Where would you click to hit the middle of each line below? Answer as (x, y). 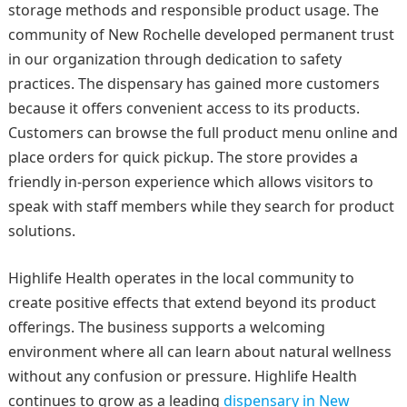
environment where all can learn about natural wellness (199, 351)
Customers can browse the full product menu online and (203, 132)
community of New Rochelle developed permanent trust (201, 34)
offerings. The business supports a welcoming (166, 327)
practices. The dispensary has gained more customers (194, 83)
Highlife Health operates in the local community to (181, 278)
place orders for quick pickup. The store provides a (183, 157)
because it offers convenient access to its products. (184, 108)
